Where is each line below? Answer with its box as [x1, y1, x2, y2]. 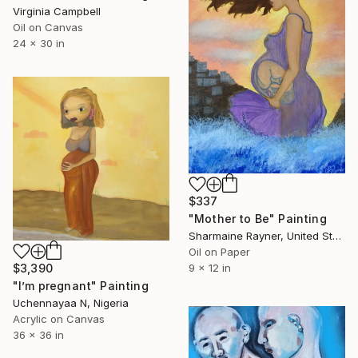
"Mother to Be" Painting [189, 212, 327, 226]
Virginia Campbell [13, 4, 101, 18]
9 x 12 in [189, 261, 231, 275]
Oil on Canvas [13, 20, 83, 34]
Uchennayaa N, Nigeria [13, 296, 129, 309]
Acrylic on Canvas [13, 312, 105, 325]
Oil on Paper [189, 245, 250, 259]
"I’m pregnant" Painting [13, 278, 149, 292]
